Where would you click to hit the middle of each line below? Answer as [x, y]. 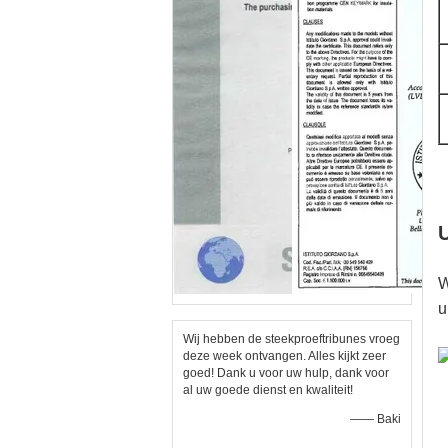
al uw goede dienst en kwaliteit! [268, 390]
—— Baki [375, 419]
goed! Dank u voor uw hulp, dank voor [286, 373]
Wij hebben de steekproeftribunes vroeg [291, 339]
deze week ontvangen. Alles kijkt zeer [284, 356]
